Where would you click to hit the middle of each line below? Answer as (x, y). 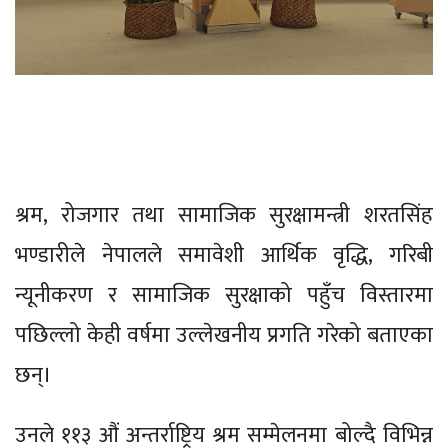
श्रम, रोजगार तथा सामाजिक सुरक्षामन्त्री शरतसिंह (224, 216)
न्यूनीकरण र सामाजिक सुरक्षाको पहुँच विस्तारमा (224, 296)
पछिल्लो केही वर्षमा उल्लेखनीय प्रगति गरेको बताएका (224, 336)
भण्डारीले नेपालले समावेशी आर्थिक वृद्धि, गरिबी (224, 256)
